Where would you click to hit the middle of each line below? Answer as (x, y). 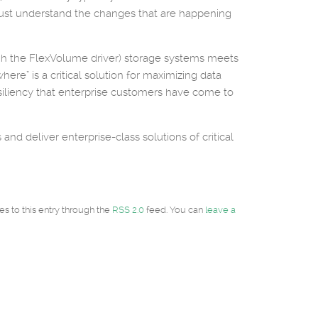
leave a (220, 210)
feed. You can (175, 210)
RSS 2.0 (128, 210)
